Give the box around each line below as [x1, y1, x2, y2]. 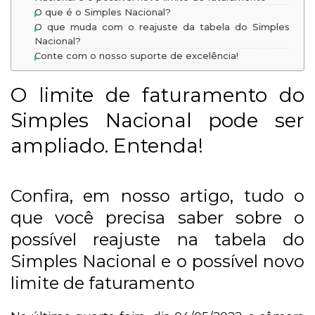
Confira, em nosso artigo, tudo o [11, 186, 304, 207]
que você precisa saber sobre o [11, 207, 304, 229]
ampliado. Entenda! [11, 134, 203, 158]
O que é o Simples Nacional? [34, 6, 171, 18]
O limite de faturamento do [11, 83, 304, 108]
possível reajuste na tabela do [11, 229, 304, 250]
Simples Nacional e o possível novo [11, 251, 304, 272]
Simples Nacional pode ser [11, 108, 304, 133]
